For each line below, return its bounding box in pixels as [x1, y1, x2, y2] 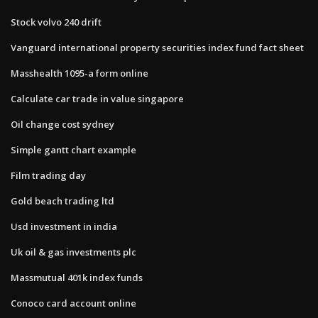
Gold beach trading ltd [11, 194, 114, 207]
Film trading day [11, 168, 86, 182]
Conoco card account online [11, 296, 136, 309]
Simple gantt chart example [11, 143, 136, 156]
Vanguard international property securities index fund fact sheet [11, 40, 304, 54]
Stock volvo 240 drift [11, 15, 102, 28]
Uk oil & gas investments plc [11, 245, 136, 258]
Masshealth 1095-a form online [11, 66, 148, 79]
